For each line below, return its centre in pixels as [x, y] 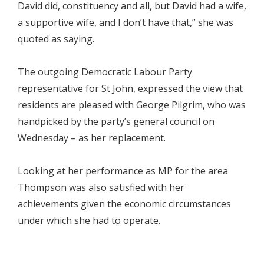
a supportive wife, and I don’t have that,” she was [126, 22]
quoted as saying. [56, 39]
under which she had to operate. [89, 220]
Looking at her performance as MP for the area [123, 171]
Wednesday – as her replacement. [92, 138]
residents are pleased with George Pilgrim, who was [132, 105]
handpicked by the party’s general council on [116, 121]
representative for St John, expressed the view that [130, 88]
